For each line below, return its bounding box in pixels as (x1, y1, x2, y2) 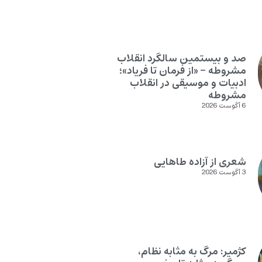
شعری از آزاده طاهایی (153, 153, 246, 170)
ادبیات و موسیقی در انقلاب (129, 74, 246, 91)
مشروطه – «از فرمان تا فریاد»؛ (119, 62, 246, 79)
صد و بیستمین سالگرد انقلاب (116, 50, 246, 67)
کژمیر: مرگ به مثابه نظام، (137, 243, 246, 260)
